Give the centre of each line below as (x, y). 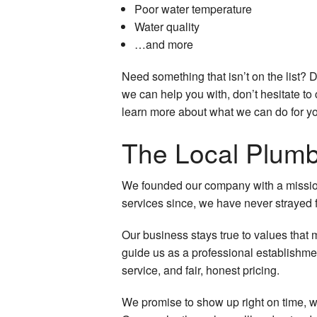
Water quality (167, 26)
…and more (163, 44)
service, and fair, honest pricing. (201, 270)
